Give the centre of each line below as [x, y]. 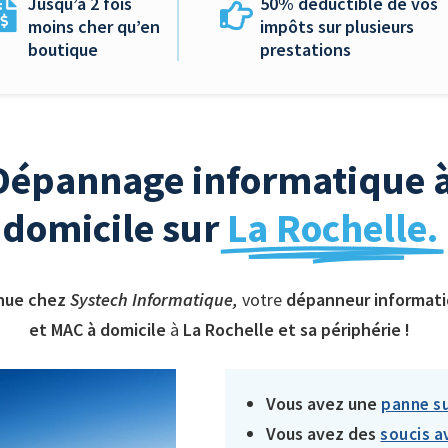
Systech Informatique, [155, 299]
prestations [305, 49]
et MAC [56, 329]
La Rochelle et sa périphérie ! [296, 329]
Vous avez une [324, 403]
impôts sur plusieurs [336, 26]
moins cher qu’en [94, 26]
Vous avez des [323, 433]
